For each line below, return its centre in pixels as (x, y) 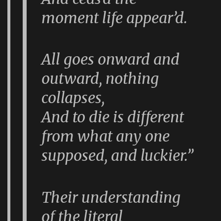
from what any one (106, 136)
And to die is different (113, 117)
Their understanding (111, 197)
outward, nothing (100, 79)
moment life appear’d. (115, 18)
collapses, (73, 98)
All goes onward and (111, 59)
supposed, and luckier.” (118, 156)
